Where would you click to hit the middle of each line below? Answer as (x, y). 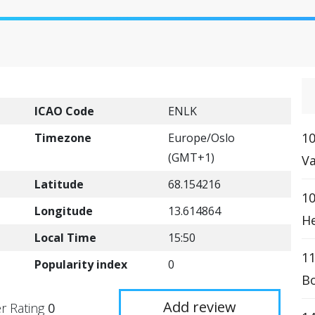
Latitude (59, 184)
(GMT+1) (191, 157)
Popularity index (81, 264)
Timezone (63, 138)
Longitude (64, 211)
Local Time (65, 238)
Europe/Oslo (201, 138)
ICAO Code (64, 111)
